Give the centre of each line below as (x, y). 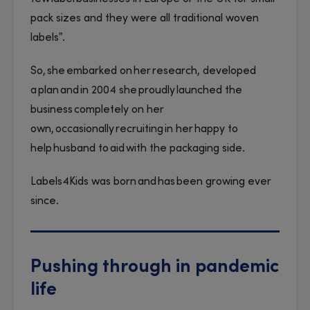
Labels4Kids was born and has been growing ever (151, 182)
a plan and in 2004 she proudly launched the (136, 91)
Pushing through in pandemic (155, 268)
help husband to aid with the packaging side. (140, 149)
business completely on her (97, 110)
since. (47, 202)
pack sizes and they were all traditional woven (145, 19)
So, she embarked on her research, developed (143, 72)
